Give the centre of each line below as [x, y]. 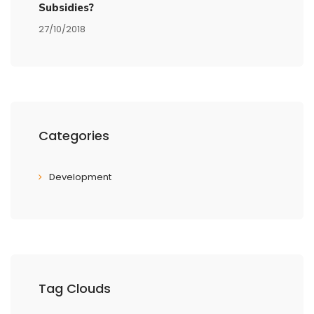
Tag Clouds [75, 288]
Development [80, 177]
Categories [74, 136]
